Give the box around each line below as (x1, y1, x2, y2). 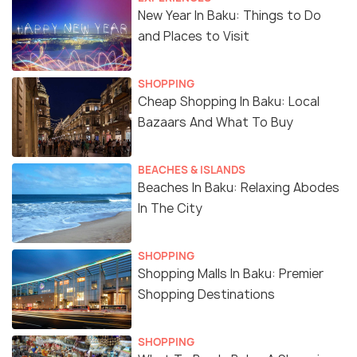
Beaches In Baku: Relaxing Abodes (138, 179, 339, 197)
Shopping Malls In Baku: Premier (138, 265, 324, 283)
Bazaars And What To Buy (138, 114, 293, 131)
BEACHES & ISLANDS (138, 163, 245, 178)
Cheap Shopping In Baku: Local (138, 93, 320, 111)
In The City (138, 200, 202, 218)
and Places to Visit (138, 28, 249, 45)
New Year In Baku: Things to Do (138, 7, 321, 25)
